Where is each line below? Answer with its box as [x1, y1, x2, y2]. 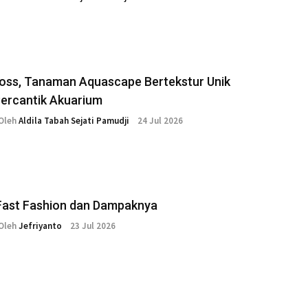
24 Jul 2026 [137, 115, 183, 127]
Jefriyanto [19, 220, 62, 232]
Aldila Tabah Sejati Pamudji [19, 115, 129, 127]
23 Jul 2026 [70, 220, 115, 232]
